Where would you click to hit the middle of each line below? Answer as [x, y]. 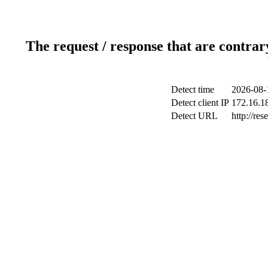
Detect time [193, 89]
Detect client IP [200, 102]
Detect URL [194, 115]
